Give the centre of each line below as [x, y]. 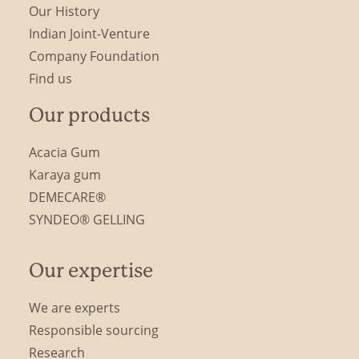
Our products [89, 115]
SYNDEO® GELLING [87, 219]
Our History [64, 11]
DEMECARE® [67, 197]
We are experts [75, 307]
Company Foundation [94, 56]
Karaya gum [65, 174]
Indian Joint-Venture [89, 33]
